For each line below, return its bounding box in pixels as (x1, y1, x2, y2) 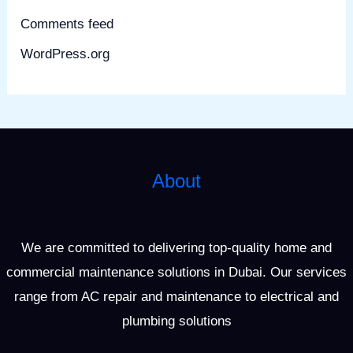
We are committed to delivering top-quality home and (21, 240, 332, 256)
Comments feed (20, 17, 114, 32)
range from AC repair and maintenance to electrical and (14, 289, 339, 305)
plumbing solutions (121, 314, 232, 329)
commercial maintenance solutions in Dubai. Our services (6, 265, 347, 281)
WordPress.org (20, 46, 110, 62)
